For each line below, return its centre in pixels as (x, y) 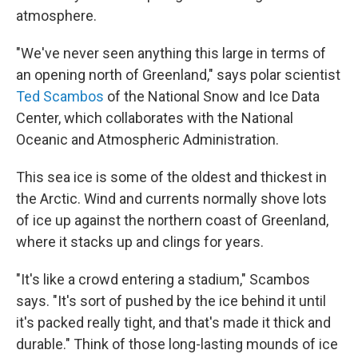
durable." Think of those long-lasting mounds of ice (177, 344)
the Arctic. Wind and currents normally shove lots (171, 199)
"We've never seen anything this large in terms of (171, 54)
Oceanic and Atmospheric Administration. (147, 140)
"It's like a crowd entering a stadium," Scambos (163, 280)
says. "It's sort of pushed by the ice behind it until (171, 301)
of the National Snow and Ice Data (212, 97)
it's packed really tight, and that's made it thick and (173, 323)
